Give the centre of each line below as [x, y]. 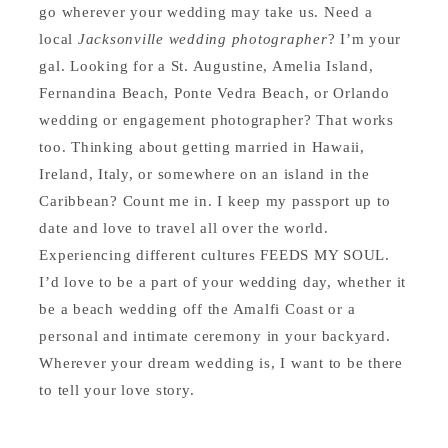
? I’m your [364, 38]
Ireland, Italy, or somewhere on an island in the [204, 173]
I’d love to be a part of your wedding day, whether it [223, 281]
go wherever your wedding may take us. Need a [206, 11]
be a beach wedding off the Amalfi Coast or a [197, 308]
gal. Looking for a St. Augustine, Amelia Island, [206, 65]
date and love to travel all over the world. [184, 227]
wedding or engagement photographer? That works [216, 119]
